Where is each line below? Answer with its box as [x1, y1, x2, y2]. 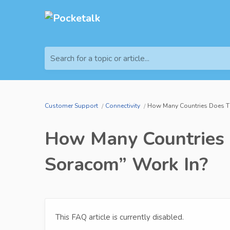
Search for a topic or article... [50, 53, 149, 65]
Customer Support [45, 102, 98, 110]
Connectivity [105, 102, 140, 110]
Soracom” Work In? [45, 152, 208, 178]
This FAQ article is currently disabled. [55, 212, 184, 223]
